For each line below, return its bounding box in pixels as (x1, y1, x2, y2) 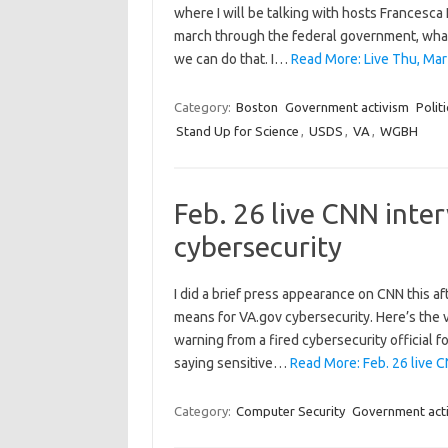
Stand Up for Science (175, 124, 299, 138)
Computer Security (235, 404, 345, 418)
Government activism (284, 100, 409, 114)
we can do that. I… (173, 51, 291, 67)
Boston (235, 100, 278, 114)
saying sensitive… (173, 355, 290, 371)
